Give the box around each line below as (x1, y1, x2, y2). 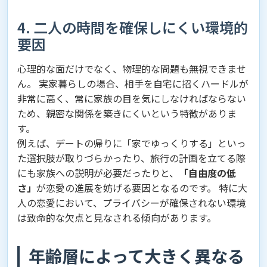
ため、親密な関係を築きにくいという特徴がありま (17, 105, 237, 120)
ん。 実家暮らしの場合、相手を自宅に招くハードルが (17, 76, 249, 91)
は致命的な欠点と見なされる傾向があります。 (17, 210, 216, 225)
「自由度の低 (179, 165, 236, 180)
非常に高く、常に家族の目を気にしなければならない (17, 91, 246, 105)
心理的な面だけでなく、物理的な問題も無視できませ (17, 61, 246, 76)
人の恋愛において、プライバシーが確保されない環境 (17, 195, 246, 210)
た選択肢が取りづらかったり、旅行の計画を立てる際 (17, 150, 246, 165)
